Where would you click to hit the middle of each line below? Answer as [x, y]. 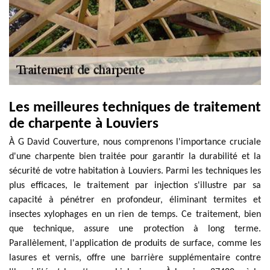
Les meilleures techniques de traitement [135, 108]
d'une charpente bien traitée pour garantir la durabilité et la [135, 157]
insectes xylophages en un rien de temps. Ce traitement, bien [135, 215]
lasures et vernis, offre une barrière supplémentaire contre [135, 258]
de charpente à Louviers [84, 124]
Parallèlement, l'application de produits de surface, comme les [135, 243]
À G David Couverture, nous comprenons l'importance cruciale [135, 142]
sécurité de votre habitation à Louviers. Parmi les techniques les [135, 171]
